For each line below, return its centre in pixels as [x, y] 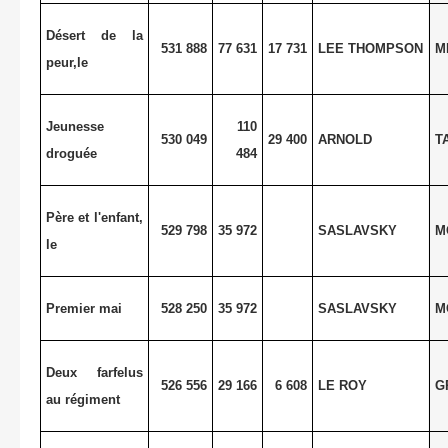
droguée [71, 153]
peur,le [66, 62]
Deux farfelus [94, 372]
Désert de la [94, 35]
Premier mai [83, 308]
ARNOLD [344, 139]
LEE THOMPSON [370, 48]
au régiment [82, 399]
